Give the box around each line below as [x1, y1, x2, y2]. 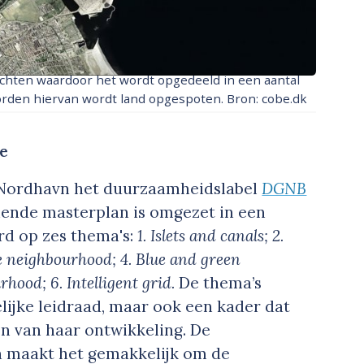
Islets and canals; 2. [150, 226, 284, 246]
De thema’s [179, 273, 262, 293]
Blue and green [136, 249, 241, 270]
